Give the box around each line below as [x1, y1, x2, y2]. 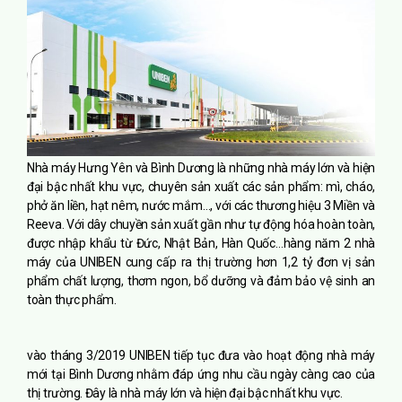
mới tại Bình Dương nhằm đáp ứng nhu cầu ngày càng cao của [27, 367, 375, 382]
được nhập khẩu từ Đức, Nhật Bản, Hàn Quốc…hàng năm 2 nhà [27, 236, 375, 251]
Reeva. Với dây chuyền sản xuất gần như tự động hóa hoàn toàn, [27, 217, 375, 232]
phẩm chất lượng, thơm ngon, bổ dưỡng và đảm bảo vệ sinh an [27, 274, 375, 289]
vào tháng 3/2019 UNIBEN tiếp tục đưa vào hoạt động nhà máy [27, 348, 375, 363]
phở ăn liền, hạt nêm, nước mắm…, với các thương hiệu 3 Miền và [27, 198, 375, 214]
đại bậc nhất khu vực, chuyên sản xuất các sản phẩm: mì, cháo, [27, 179, 375, 195]
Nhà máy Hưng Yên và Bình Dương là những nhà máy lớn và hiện [27, 161, 375, 176]
